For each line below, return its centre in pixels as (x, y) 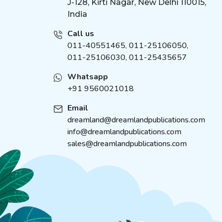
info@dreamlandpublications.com (124, 132)
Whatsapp (87, 77)
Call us (81, 34)
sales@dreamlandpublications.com (127, 144)
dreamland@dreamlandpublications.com (136, 120)
